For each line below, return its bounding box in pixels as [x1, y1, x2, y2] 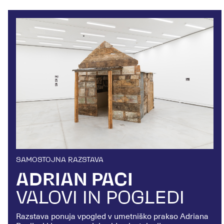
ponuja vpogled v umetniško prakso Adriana [51, 211, 208, 222]
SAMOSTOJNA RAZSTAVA [16, 156, 103, 164]
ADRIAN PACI [16, 172, 133, 190]
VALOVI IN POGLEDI [16, 190, 184, 208]
